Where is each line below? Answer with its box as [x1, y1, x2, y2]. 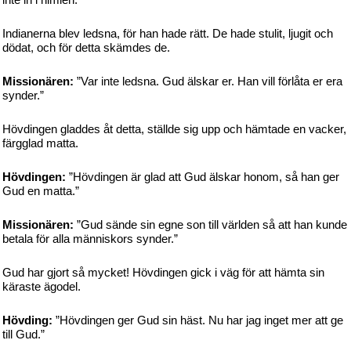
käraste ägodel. [2, 280, 81, 293]
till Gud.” [2, 327, 45, 341]
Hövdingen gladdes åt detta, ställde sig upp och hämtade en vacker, [2, 122, 346, 136]
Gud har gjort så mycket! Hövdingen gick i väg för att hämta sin [2, 266, 324, 279]
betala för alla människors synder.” [2, 232, 178, 245]
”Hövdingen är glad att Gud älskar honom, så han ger [66, 170, 339, 183]
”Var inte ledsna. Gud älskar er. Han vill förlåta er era [74, 74, 342, 88]
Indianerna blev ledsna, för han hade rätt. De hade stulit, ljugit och [2, 27, 333, 40]
